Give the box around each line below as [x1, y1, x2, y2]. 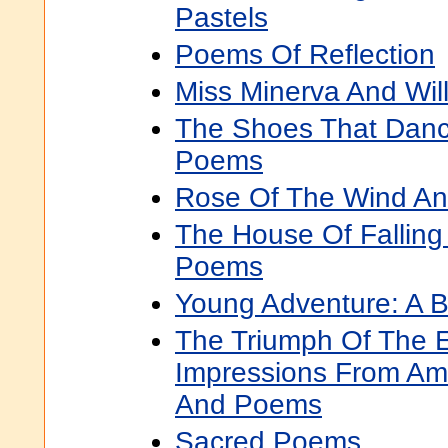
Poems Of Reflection [175, 39, 435, 70]
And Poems [175, 389, 322, 420]
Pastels [175, 2, 268, 33]
